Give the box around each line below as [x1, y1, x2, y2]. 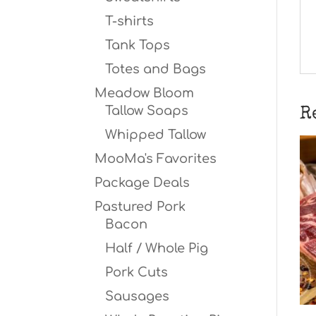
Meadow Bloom [95, 86, 195, 100]
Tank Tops [105, 38, 171, 52]
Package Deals [95, 176, 190, 190]
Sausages [105, 289, 170, 303]
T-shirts [105, 14, 154, 28]
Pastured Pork [95, 200, 186, 214]
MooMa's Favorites [95, 152, 217, 166]
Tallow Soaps [105, 104, 189, 118]
